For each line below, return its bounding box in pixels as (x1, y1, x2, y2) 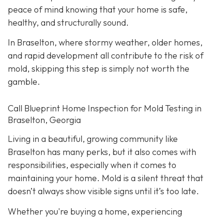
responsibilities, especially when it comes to (8, 159, 176, 171)
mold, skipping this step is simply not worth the (8, 63, 189, 75)
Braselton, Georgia (8, 114, 81, 125)
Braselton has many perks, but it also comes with (8, 146, 196, 158)
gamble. (8, 76, 40, 88)
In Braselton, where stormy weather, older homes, (8, 37, 202, 48)
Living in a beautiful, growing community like (8, 133, 178, 145)
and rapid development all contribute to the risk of (8, 50, 203, 62)
